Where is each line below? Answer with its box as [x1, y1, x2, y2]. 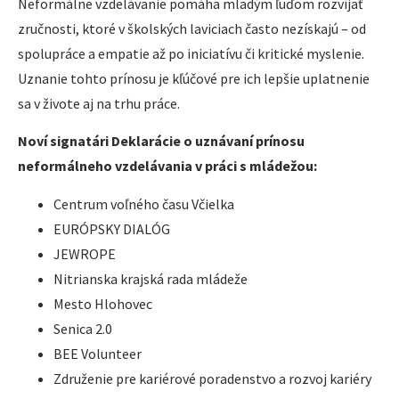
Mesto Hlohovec [53, 294, 152, 313]
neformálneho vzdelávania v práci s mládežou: [18, 157, 317, 175]
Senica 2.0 [53, 319, 112, 338]
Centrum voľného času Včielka [53, 194, 234, 213]
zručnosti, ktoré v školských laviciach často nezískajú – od [18, 19, 366, 37]
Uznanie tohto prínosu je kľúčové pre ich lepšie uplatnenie [18, 69, 370, 87]
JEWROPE [53, 244, 116, 263]
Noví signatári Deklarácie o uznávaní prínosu [18, 132, 305, 151]
